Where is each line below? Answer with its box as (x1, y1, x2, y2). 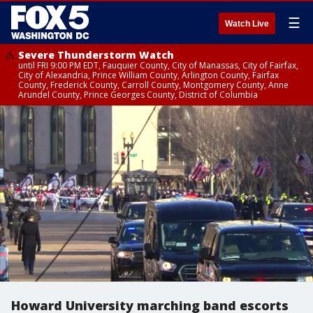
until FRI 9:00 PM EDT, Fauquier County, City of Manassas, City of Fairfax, (18, 59, 298, 71)
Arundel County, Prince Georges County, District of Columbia (18, 89, 258, 101)
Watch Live (225, 19, 269, 29)
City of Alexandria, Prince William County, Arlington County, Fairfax (18, 69, 279, 81)
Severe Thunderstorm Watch (18, 48, 174, 61)
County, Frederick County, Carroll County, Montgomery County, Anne (18, 79, 289, 91)
